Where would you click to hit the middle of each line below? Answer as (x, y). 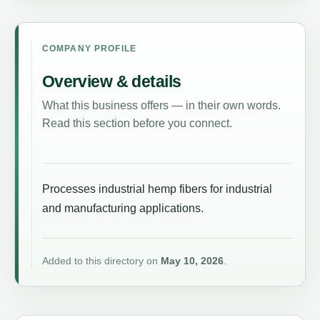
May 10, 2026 (192, 260)
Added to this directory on (101, 260)
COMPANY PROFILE (89, 48)
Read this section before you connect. (137, 122)
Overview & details (111, 82)
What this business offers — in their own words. (161, 105)
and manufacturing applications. (122, 208)
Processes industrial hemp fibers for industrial (157, 189)
